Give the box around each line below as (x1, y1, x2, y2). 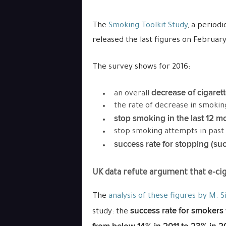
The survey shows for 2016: (92, 63, 190, 72)
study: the (92, 208, 130, 216)
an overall (114, 90, 151, 98)
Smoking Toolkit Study (108, 22, 188, 30)
